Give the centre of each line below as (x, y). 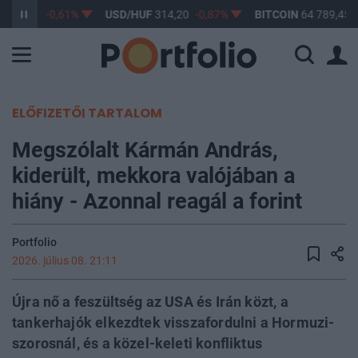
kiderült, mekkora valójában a (153, 175)
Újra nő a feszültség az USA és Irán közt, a (150, 302)
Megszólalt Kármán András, (145, 150)
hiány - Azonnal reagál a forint (157, 201)
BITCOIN (273, 15)
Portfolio (34, 242)
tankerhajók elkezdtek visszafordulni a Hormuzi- (173, 322)
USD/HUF (125, 15)
